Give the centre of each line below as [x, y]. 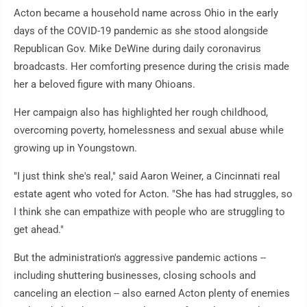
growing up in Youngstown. [75, 148]
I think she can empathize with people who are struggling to [149, 212]
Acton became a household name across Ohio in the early [146, 13]
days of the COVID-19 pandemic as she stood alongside [141, 31]
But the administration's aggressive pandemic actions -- [140, 258]
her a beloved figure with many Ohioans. [105, 85]
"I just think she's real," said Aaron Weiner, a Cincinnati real [147, 176]
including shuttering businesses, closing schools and [135, 276]
